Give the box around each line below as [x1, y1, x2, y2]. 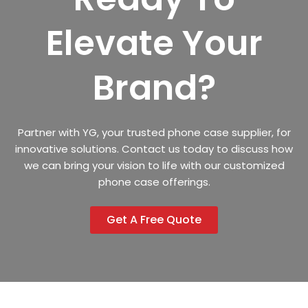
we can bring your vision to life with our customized [23, 158, 285, 173]
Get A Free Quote [107, 211, 201, 228]
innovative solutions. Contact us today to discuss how [15, 142, 293, 157]
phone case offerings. [98, 175, 210, 190]
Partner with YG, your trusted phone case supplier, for [17, 125, 291, 140]
